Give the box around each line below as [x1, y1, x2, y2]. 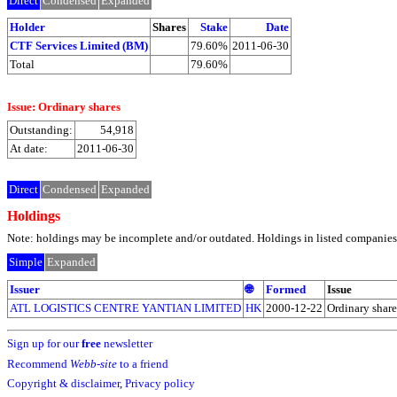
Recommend [7, 356, 70, 370]
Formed [266, 282, 306, 296]
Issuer [10, 282, 40, 296]
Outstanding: [10, 122, 73, 136]
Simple [9, 255, 43, 269]
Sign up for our [7, 337, 82, 351]
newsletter [101, 337, 152, 351]
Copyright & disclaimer [7, 377, 120, 391]
